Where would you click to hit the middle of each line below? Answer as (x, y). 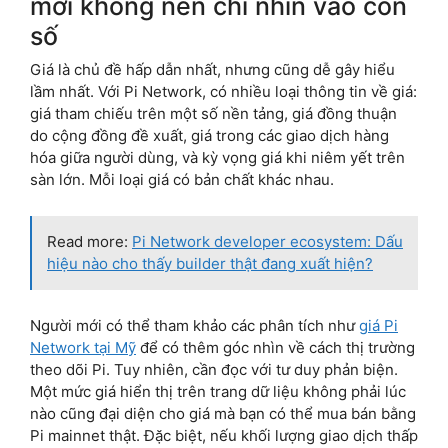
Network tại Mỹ (83, 348)
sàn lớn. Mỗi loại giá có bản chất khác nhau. (182, 180)
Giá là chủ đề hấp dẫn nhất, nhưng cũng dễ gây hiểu (212, 70)
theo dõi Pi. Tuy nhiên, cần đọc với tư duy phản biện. (214, 370)
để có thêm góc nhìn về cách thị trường (275, 348)
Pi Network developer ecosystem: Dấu (267, 242)
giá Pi (378, 326)
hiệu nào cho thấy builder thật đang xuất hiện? (210, 264)
